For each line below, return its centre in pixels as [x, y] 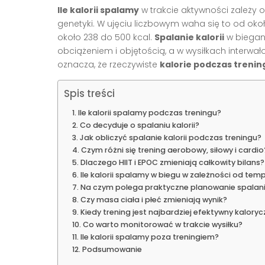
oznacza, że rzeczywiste [109, 65]
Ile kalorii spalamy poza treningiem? [149, 237]
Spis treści [89, 94]
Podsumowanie [112, 250]
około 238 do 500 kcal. [106, 38]
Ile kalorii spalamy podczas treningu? [149, 113]
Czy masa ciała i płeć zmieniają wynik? [153, 200]
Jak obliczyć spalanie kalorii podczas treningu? [170, 138]
